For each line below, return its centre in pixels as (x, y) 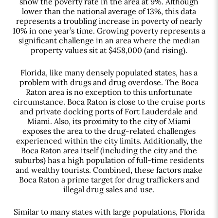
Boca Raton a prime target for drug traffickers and (109, 179)
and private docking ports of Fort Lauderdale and (109, 111)
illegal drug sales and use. (109, 189)
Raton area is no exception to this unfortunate (109, 92)
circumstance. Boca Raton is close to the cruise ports (109, 101)
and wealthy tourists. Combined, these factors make (109, 170)
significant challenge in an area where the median (109, 41)
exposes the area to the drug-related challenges (109, 131)
